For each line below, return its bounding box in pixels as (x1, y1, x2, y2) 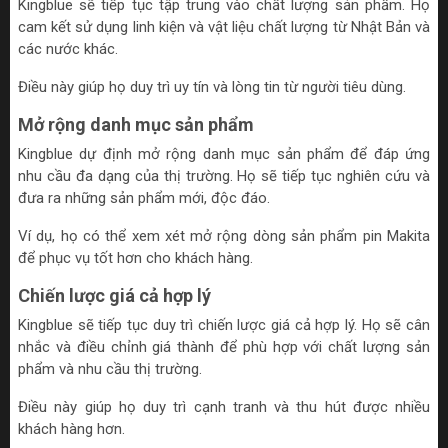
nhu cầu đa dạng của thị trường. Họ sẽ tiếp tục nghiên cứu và (18, 166, 430, 185)
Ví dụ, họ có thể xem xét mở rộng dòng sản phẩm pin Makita (18, 226, 430, 245)
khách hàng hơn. (18, 419, 125, 438)
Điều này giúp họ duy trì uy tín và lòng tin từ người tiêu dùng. (18, 77, 406, 96)
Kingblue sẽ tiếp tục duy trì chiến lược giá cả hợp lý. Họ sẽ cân (18, 315, 430, 334)
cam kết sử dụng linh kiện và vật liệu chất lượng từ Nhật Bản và (18, 17, 430, 36)
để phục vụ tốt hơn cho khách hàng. (18, 248, 253, 267)
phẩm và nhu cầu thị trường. (18, 359, 202, 378)
